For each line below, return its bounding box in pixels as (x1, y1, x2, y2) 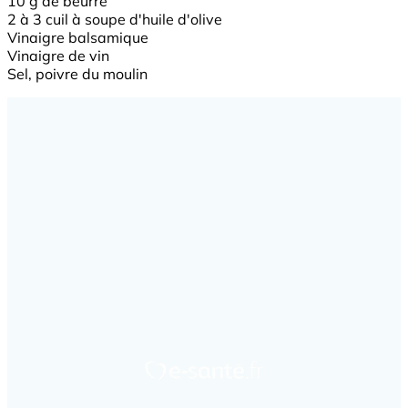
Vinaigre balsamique (7, 27, 148, 46)
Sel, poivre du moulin (7, 64, 148, 83)
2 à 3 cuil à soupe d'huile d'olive (7, 9, 222, 28)
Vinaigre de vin (7, 46, 109, 65)
